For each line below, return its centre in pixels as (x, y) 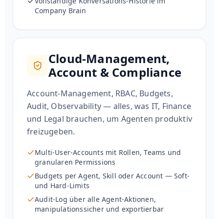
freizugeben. (51, 132)
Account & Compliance (115, 72)
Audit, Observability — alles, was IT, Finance (109, 106)
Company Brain (61, 11)
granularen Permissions (75, 162)
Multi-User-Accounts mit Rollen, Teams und (108, 153)
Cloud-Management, (109, 59)
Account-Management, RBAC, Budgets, (100, 94)
